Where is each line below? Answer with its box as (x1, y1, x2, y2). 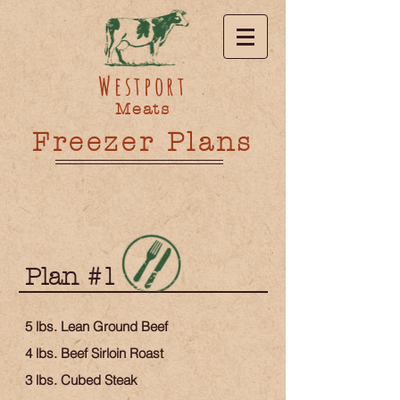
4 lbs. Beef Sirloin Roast (25, 345, 163, 362)
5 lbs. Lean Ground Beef (25, 318, 168, 335)
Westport (98, 70, 187, 102)
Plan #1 (25, 263, 117, 291)
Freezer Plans (32, 128, 254, 157)
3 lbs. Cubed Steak (25, 371, 137, 388)
